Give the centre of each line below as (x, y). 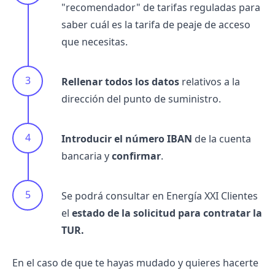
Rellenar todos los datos (120, 82)
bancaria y (87, 156)
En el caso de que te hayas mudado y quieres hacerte (135, 263)
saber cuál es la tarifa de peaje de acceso (156, 25)
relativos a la (210, 82)
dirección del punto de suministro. (141, 99)
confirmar (136, 156)
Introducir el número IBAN (127, 139)
